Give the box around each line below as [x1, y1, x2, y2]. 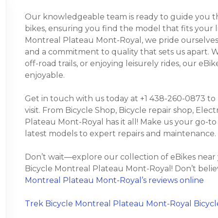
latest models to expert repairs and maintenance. [24, 129, 216, 139]
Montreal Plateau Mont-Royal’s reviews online [24, 176, 204, 185]
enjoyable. [24, 71, 65, 80]
